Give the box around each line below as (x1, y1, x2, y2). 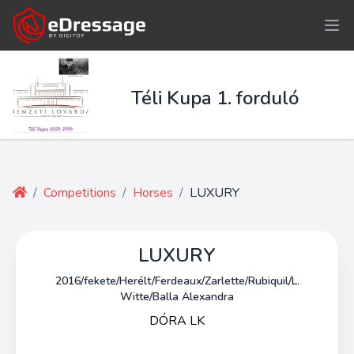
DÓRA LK (149, 312, 205, 330)
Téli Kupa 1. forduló (131, 85, 299, 111)
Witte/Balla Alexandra (120, 289, 234, 304)
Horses (133, 184, 173, 201)
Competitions (43, 184, 116, 201)
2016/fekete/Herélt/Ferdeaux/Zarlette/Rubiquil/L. (55, 273, 299, 288)
